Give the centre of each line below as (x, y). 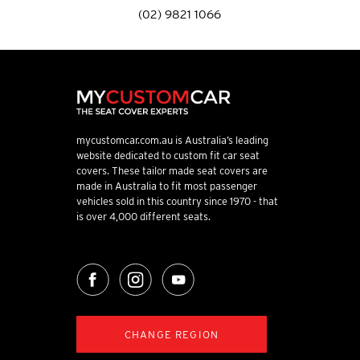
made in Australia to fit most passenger (167, 186)
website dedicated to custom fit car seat (168, 156)
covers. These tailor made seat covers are (172, 171)
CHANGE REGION (172, 334)
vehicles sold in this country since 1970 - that (177, 202)
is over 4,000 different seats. (143, 217)
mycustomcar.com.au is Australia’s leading (172, 141)
